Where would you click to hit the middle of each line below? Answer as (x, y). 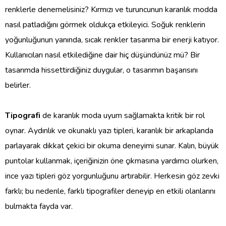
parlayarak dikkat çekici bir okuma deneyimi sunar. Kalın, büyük (112, 146)
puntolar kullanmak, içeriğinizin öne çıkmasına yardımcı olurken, (112, 161)
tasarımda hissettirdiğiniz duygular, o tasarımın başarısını (101, 70)
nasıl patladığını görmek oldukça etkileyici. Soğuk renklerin (105, 24)
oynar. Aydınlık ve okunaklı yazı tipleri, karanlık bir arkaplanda (109, 130)
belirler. (18, 85)
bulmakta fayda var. (39, 206)
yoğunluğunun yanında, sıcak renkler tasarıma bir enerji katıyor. (112, 40)
